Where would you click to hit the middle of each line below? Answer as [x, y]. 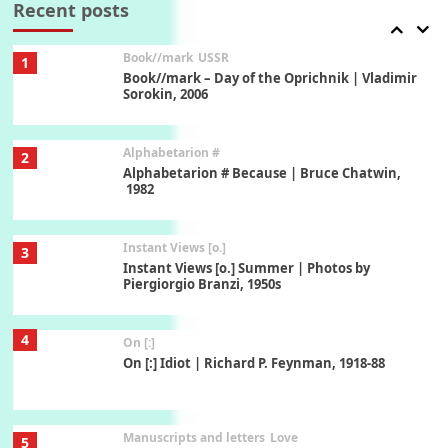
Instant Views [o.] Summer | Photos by [246, 268]
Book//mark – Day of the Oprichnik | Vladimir [269, 78]
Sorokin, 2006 [165, 94]
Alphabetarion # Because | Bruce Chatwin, [261, 173]
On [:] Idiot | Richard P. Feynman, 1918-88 [253, 363]
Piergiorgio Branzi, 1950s [201, 284]
